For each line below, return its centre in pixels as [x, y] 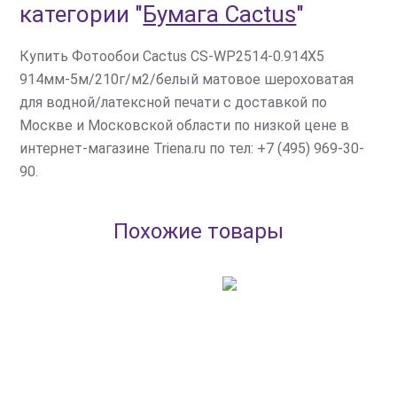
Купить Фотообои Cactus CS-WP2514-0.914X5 [172, 56]
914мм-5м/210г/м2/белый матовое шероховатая [187, 79]
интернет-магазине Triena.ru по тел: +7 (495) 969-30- [192, 148]
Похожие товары [198, 231]
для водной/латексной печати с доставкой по [174, 102]
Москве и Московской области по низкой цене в [185, 125]
